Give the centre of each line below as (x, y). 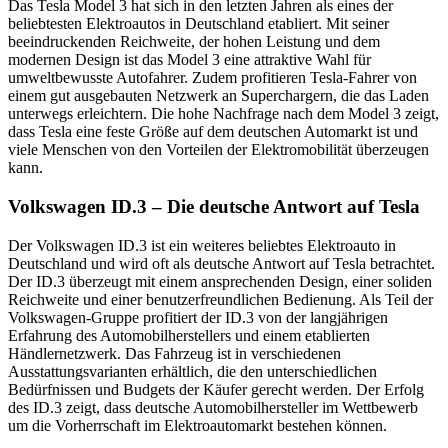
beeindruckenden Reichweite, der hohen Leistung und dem (194, 42)
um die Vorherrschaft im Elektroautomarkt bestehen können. (197, 425)
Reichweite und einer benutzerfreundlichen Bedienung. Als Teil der (220, 299)
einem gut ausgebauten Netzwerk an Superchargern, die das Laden (218, 96)
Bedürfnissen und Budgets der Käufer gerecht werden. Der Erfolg (216, 389)
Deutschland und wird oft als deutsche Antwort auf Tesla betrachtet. (221, 263)
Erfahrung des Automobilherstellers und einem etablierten (189, 335)
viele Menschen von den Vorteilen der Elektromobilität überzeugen (218, 150)
